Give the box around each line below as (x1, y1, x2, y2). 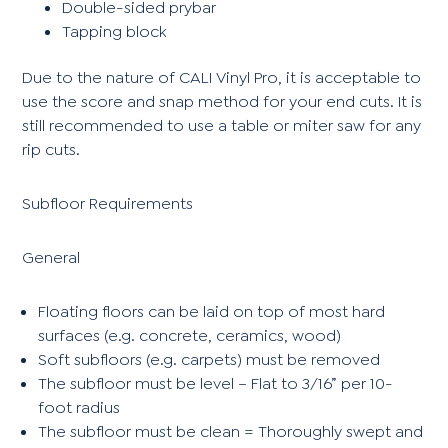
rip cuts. (22, 138, 81, 160)
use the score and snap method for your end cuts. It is (22, 90, 423, 112)
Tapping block (62, 20, 168, 42)
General (22, 246, 81, 268)
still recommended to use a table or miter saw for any (22, 114, 422, 136)
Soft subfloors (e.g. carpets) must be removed (38, 348, 381, 370)
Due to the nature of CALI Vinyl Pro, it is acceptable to (22, 66, 422, 88)
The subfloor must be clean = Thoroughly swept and (38, 420, 424, 442)
